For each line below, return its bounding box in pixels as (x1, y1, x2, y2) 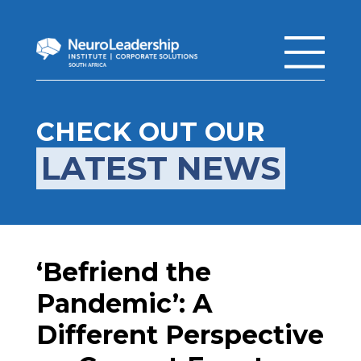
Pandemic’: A (35, 288, 213, 319)
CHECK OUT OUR (35, 115, 265, 147)
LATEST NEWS (40, 147, 280, 188)
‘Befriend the (35, 256, 211, 288)
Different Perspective (35, 319, 324, 351)
